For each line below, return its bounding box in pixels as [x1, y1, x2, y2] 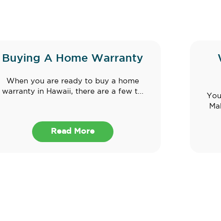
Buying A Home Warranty [2, 53, 143, 64]
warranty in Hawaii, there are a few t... [1, 88, 144, 95]
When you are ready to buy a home [6, 77, 139, 84]
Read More [50, 128, 95, 135]
